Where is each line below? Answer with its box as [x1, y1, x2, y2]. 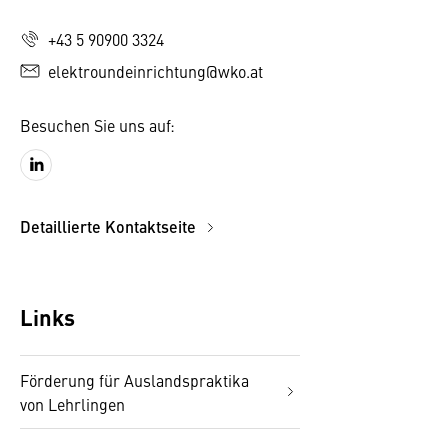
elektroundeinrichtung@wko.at [48, 60, 263, 82]
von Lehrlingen [20, 393, 125, 415]
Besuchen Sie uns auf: [20, 114, 175, 136]
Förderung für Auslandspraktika [20, 369, 249, 391]
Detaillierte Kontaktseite [20, 215, 200, 238]
